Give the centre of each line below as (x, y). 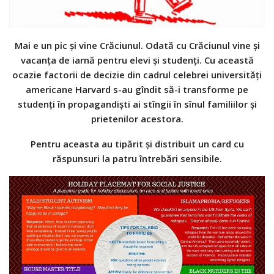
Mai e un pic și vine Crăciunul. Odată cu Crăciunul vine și (137, 46)
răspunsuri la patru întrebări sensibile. (137, 159)
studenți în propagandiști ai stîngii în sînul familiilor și (137, 104)
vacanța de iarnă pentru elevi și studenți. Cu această (137, 60)
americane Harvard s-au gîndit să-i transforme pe (137, 90)
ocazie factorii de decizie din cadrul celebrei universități (137, 75)
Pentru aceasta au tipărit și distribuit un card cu (137, 144)
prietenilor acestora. (137, 119)
